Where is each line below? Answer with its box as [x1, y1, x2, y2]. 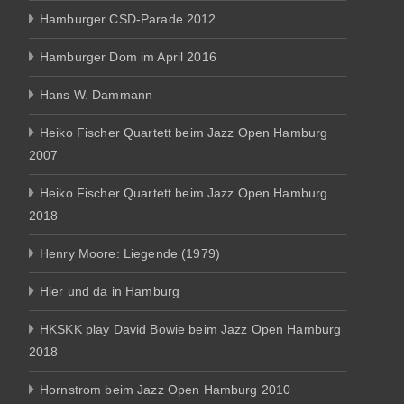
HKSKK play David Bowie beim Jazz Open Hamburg [40, 321, 342, 336]
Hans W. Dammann [40, 87, 153, 102]
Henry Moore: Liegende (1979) [40, 245, 220, 261]
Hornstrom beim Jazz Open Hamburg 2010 [40, 381, 291, 397]
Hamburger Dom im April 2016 [40, 49, 216, 64]
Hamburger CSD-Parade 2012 [40, 11, 216, 26]
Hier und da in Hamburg [40, 283, 180, 298]
